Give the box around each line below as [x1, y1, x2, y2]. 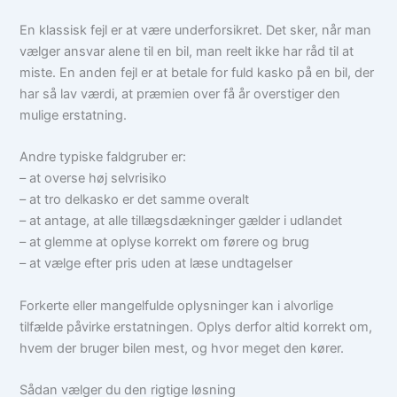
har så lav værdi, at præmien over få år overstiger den [19, 86, 341, 103]
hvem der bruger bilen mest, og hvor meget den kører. [19, 339, 345, 356]
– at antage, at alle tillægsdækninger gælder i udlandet [19, 213, 343, 230]
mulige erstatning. [19, 107, 128, 124]
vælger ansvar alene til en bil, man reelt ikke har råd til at [19, 43, 354, 60]
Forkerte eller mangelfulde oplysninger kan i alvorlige [19, 297, 334, 314]
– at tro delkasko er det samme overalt [19, 191, 250, 208]
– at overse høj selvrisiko [19, 170, 167, 187]
